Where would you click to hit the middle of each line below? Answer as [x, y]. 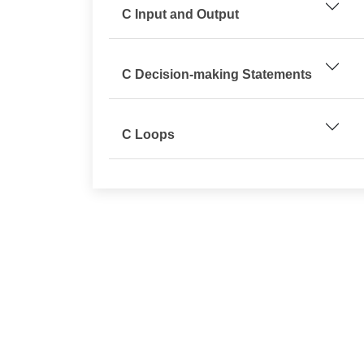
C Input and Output [180, 14]
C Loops [148, 134]
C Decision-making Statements [217, 74]
